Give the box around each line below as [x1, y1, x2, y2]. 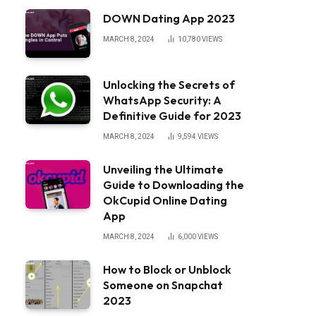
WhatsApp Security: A [103, 93, 221, 107]
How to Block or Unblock [103, 262, 231, 276]
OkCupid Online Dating [103, 193, 227, 207]
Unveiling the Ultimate [103, 162, 224, 176]
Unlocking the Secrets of [103, 78, 235, 92]
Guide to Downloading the [103, 178, 244, 192]
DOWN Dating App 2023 [103, 11, 235, 25]
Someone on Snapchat [103, 278, 223, 292]
